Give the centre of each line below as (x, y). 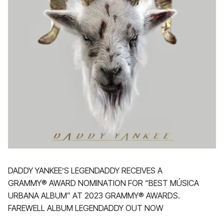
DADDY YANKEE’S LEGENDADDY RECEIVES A (85, 170)
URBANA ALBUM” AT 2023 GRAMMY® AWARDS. (94, 195)
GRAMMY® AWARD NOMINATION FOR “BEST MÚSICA (103, 183)
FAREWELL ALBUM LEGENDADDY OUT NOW (86, 208)
